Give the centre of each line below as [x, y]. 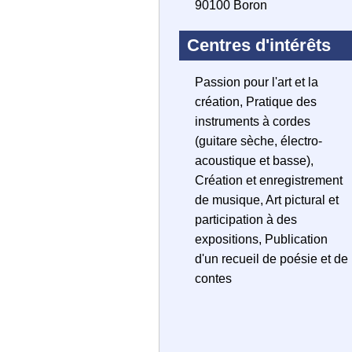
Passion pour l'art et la [257, 82]
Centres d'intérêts [259, 45]
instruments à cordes [253, 121]
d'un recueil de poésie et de [271, 259]
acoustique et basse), [254, 161]
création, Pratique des [256, 102]
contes [213, 279]
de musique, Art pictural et [267, 200]
